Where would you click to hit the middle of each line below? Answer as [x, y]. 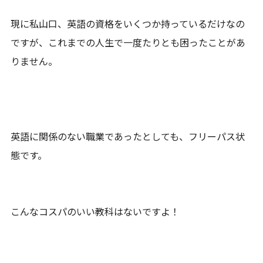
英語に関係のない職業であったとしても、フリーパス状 [128, 136]
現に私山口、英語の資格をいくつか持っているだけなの [128, 23]
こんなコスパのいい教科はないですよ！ [95, 211]
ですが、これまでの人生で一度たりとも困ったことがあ [128, 42]
